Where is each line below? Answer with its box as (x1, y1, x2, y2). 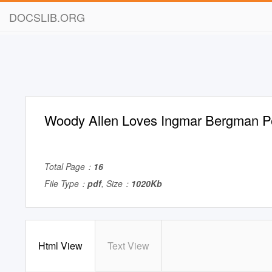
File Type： (44, 177, 87, 189)
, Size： (101, 177, 131, 189)
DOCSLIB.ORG (9, 9, 85, 25)
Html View (38, 239, 83, 253)
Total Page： (44, 160, 93, 172)
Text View (107, 239, 149, 253)
